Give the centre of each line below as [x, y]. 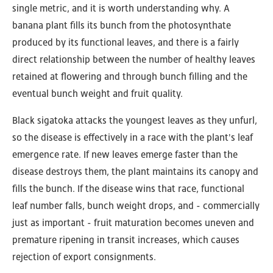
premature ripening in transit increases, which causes [126, 240]
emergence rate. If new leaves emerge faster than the [125, 155]
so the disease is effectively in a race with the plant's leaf [133, 138]
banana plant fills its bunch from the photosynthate [122, 26]
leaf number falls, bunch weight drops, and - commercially [136, 206]
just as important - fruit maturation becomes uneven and [133, 223]
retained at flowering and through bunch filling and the [130, 77]
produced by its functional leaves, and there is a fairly [126, 43]
